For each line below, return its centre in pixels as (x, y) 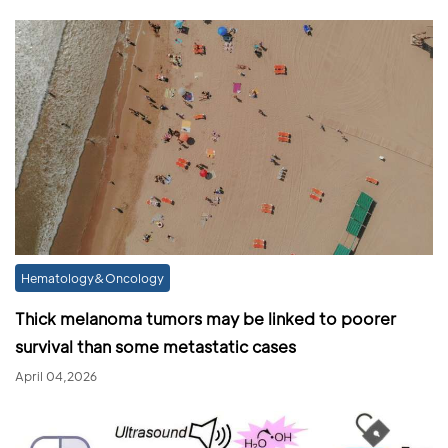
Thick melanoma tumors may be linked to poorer (205, 318)
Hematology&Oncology (92, 277)
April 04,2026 (56, 375)
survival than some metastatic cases (155, 346)
